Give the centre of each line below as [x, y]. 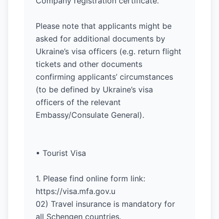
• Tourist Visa [61, 153]
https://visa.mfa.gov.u [76, 191]
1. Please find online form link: [90, 178]
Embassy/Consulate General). [90, 115]
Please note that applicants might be [104, 26]
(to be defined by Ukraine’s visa [94, 89]
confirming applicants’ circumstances [104, 77]
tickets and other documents [89, 64]
